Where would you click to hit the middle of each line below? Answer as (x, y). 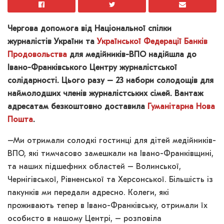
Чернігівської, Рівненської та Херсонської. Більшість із (110, 180)
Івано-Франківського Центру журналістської (92, 68)
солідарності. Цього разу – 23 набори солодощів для (110, 81)
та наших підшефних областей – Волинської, (94, 167)
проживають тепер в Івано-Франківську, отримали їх (107, 206)
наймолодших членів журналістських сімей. (90, 94)
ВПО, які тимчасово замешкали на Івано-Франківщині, (110, 154)
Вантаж (189, 94)
